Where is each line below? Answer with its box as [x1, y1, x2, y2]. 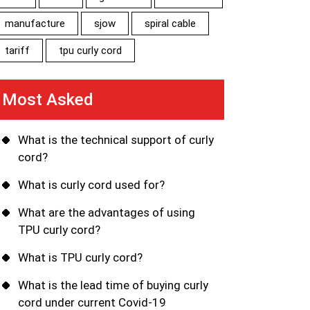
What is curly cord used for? [18, 177, 165, 192]
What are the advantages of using [18, 205, 195, 219]
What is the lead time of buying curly [18, 277, 208, 292]
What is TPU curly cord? [18, 250, 143, 264]
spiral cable [145, 17, 196, 30]
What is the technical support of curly [18, 132, 214, 147]
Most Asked [2, 89, 93, 109]
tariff [5, 44, 30, 57]
